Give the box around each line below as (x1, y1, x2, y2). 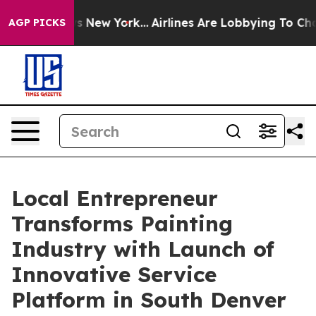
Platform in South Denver (11, 286, 286, 313)
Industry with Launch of (11, 236, 274, 262)
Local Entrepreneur (11, 185, 218, 212)
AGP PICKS (8, 16, 66, 29)
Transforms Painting (11, 210, 233, 237)
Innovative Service (11, 261, 217, 288)
